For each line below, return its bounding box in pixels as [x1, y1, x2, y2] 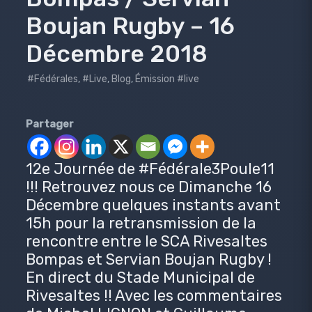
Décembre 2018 [25, 39, 208, 68]
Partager [25, 117, 74, 130]
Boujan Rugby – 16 [25, 11, 235, 40]
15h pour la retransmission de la [25, 213, 256, 233]
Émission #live [134, 72, 199, 85]
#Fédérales [26, 72, 78, 85]
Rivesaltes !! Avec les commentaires [25, 286, 282, 305]
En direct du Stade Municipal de [25, 267, 255, 287]
